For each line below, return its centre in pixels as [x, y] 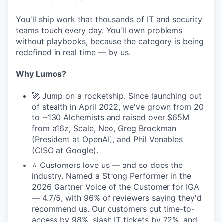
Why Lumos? [41, 74]
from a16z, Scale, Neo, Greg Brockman [104, 128]
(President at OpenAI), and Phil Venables [107, 139]
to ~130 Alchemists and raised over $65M [111, 117]
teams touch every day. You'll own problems [99, 30]
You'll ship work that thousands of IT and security [109, 19]
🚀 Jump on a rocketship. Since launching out [117, 96]
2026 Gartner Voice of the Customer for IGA [115, 187]
